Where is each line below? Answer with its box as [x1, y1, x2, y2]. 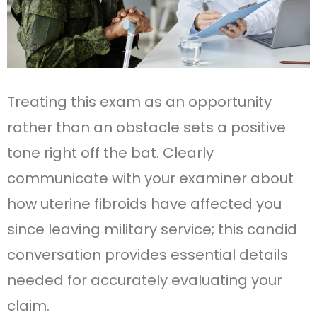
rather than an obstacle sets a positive [7, 117, 286, 138]
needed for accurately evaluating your [7, 270, 282, 291]
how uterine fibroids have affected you [7, 194, 282, 214]
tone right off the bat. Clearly [7, 143, 214, 163]
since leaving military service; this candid [7, 219, 297, 240]
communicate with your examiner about [7, 168, 294, 189]
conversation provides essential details [7, 245, 288, 265]
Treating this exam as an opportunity [7, 92, 272, 113]
